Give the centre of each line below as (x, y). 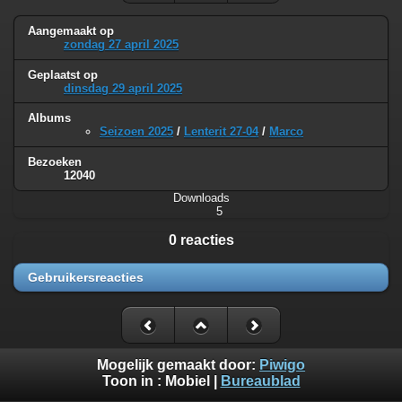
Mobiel (187, 381)
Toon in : (133, 381)
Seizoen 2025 (136, 132)
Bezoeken (55, 162)
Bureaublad (260, 381)
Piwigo (282, 365)
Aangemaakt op (71, 31)
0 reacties (201, 240)
